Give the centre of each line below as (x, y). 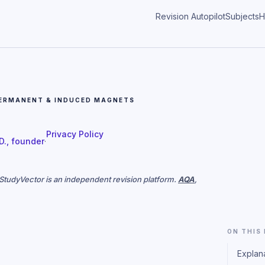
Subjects (242, 16)
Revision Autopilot (190, 16)
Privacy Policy (75, 134)
